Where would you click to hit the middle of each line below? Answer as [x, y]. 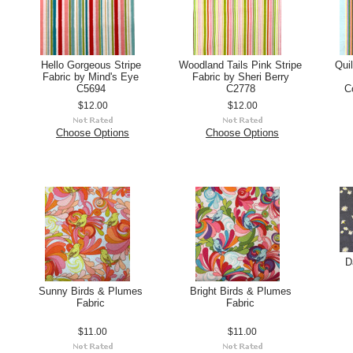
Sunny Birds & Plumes [91, 291]
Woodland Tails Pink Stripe [240, 65]
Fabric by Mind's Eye [91, 77]
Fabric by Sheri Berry [240, 77]
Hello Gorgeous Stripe [91, 65]
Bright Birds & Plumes [240, 291]
